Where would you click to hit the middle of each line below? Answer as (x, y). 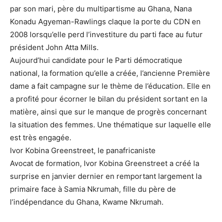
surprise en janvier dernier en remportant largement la (106, 176)
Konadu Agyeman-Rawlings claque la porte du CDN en (105, 21)
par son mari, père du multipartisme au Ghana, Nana (101, 8)
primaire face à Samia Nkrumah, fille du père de (93, 189)
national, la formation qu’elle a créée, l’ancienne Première (110, 73)
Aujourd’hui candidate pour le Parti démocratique (96, 60)
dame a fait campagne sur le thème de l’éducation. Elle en (110, 86)
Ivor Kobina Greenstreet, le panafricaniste (83, 150)
